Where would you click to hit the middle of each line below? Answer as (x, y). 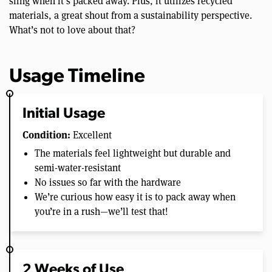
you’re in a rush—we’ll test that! (101, 211)
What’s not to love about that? (72, 30)
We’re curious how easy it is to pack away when (135, 197)
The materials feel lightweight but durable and (133, 153)
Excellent (91, 135)
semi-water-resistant (78, 168)
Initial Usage (64, 114)
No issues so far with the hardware (108, 182)
